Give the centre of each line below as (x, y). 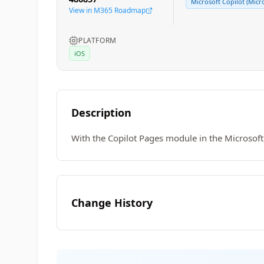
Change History (112, 203)
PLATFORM (98, 40)
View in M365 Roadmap (107, 10)
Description (101, 113)
